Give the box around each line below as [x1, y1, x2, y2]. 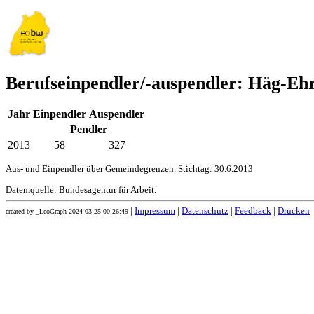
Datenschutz [182, 206, 228, 217]
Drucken [278, 206, 310, 217]
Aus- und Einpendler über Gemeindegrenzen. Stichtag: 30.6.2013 [6, 164, 253, 175]
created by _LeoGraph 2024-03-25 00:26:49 [6, 207, 128, 216]
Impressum [135, 206, 175, 217]
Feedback [235, 206, 271, 217]
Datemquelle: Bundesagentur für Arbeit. [6, 185, 156, 196]
